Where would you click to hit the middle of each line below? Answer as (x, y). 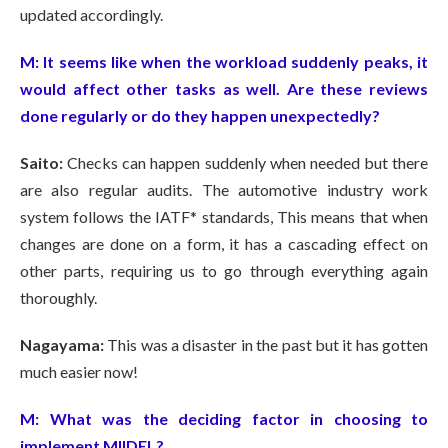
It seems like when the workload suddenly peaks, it (233, 62)
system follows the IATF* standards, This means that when (224, 217)
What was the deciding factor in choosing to (233, 419)
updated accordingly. (91, 15)
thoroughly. (58, 298)
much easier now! (79, 372)
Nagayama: (64, 345)
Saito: (44, 163)
